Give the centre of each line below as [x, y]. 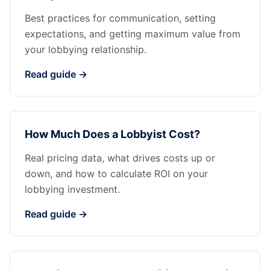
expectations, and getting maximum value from [133, 34]
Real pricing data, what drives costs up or [120, 158]
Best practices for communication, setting [120, 18]
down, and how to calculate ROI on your [116, 174]
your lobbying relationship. [86, 49]
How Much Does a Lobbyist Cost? [112, 134]
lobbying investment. [72, 189]
